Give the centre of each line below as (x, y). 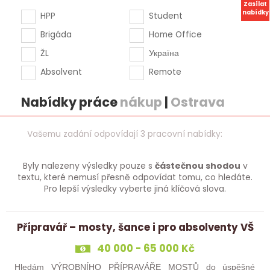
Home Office (175, 34)
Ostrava (197, 102)
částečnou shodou (197, 166)
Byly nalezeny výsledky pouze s (89, 166)
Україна (164, 53)
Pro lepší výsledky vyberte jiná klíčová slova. (135, 189)
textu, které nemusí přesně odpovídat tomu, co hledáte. (135, 177)
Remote (165, 71)
